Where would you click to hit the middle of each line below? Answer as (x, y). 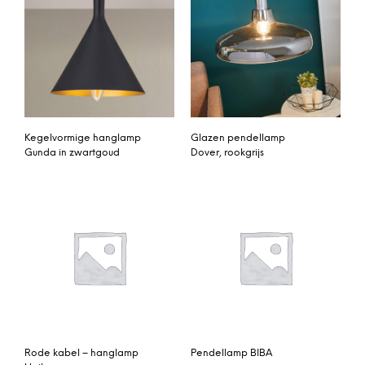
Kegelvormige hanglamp (83, 139)
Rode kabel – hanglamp (81, 353)
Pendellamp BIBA (231, 353)
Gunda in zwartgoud (72, 153)
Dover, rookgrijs (227, 153)
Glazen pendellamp (238, 139)
